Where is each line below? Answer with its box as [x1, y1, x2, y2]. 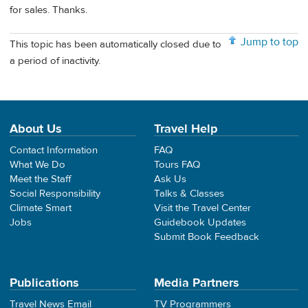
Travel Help [154, 120, 218, 137]
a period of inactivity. [10, 54, 100, 68]
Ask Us [154, 172, 186, 186]
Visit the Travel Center [154, 201, 251, 214]
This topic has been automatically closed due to [10, 38, 221, 52]
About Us [10, 120, 62, 137]
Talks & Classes [154, 186, 224, 200]
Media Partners [154, 274, 239, 291]
